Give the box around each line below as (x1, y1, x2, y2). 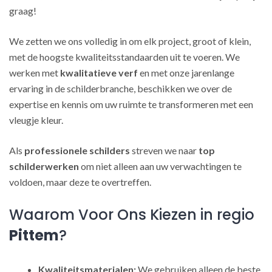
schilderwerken (9, 160, 79, 172)
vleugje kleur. (9, 114, 63, 126)
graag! (9, 5, 36, 16)
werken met (9, 67, 60, 78)
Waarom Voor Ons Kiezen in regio (9, 205, 254, 225)
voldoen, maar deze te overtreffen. (9, 176, 151, 188)
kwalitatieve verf (60, 67, 138, 78)
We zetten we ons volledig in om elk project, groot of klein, (9, 35, 251, 47)
